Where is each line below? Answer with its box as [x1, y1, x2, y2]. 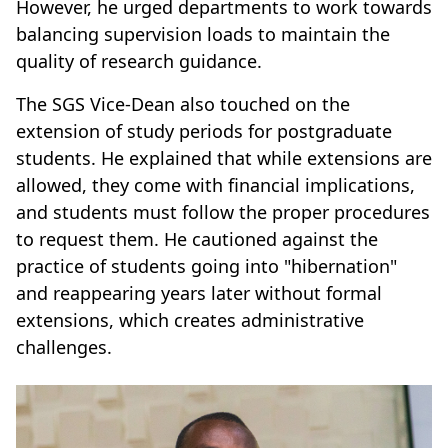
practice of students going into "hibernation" [16, 253, 397, 278]
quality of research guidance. [16, 48, 262, 73]
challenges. [16, 334, 112, 359]
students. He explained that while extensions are [16, 145, 432, 170]
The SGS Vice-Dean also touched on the [16, 91, 350, 116]
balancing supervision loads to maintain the [16, 21, 390, 46]
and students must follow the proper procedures [16, 199, 430, 224]
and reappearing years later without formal [16, 280, 382, 305]
